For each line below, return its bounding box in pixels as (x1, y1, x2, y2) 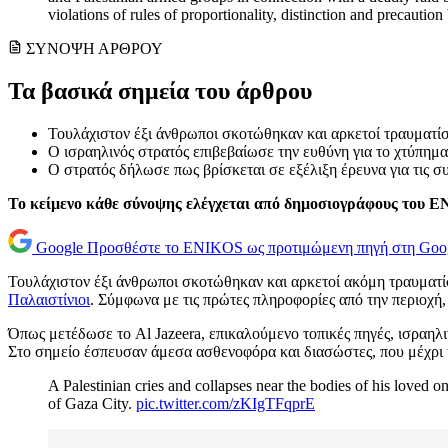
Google (36, 239, 83, 257)
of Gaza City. (48, 395, 136, 413)
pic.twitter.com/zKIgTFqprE (136, 395, 315, 413)
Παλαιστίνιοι (8, 291, 90, 309)
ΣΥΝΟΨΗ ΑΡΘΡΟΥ (26, 40, 163, 58)
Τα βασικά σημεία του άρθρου (8, 78, 312, 105)
